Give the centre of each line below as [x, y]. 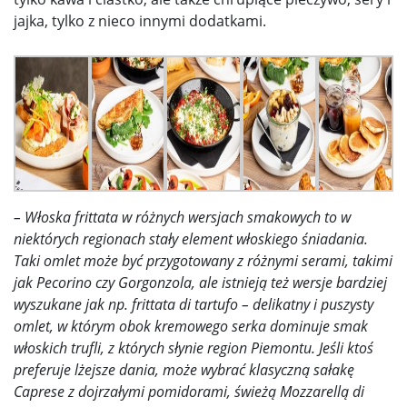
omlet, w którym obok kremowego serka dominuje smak [191, 327]
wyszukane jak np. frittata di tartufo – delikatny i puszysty [194, 305]
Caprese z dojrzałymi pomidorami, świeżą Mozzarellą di [189, 392]
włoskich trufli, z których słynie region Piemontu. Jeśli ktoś [194, 348]
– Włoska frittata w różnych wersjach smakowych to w [182, 218]
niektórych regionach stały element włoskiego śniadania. [191, 239]
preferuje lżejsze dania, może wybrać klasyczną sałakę [184, 370]
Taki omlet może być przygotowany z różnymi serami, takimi [203, 261]
